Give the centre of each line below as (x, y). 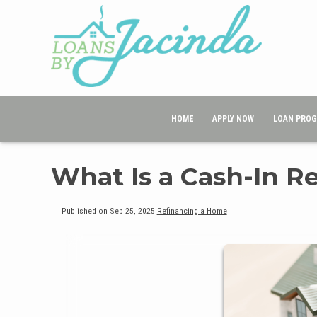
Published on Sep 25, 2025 (108, 211)
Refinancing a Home (192, 211)
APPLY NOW (234, 119)
